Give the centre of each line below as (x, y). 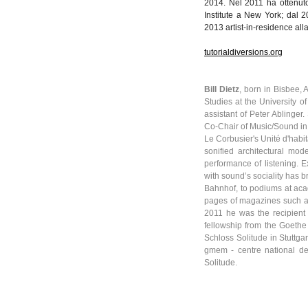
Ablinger (287, 114)
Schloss (219, 238)
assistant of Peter (238, 114)
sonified (219, 151)
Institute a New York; (245, 15)
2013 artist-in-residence (250, 27)
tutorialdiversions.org (243, 52)
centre (249, 250)
